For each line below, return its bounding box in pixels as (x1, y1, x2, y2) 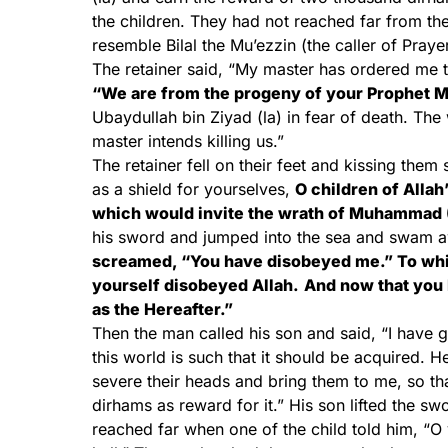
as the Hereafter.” (92, 299, 233, 319)
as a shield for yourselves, (92, 179, 295, 199)
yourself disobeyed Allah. (92, 275, 299, 295)
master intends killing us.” (92, 131, 284, 151)
